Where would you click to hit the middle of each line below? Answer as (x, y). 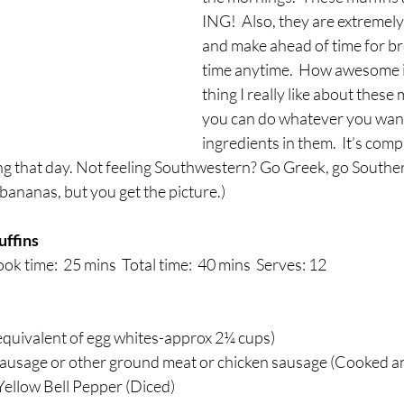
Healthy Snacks (340, 78)
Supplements (115, 150)
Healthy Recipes (176, 78)
